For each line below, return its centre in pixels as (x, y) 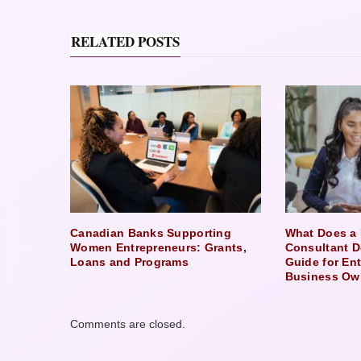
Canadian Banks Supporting (151, 232)
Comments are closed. (128, 324)
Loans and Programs (130, 261)
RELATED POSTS (125, 41)
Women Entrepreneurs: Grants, (158, 247)
